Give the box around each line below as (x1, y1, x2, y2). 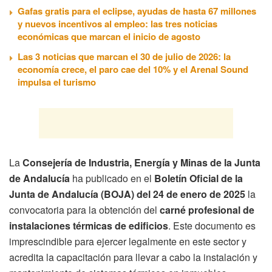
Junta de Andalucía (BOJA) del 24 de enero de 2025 (9, 186, 245, 201)
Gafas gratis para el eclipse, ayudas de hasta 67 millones (18, 4, 256, 18)
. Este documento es (168, 218, 256, 233)
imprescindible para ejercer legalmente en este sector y (9, 234, 246, 248)
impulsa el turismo (18, 75, 96, 89)
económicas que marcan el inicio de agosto (18, 29, 200, 43)
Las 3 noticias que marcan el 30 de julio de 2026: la (18, 49, 231, 63)
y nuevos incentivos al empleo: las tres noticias (18, 16, 217, 30)
